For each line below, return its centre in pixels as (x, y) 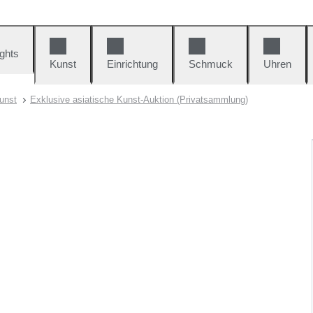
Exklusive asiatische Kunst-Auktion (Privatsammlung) (139, 100)
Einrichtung (132, 64)
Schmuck (211, 64)
